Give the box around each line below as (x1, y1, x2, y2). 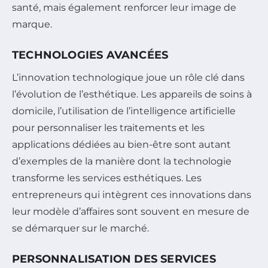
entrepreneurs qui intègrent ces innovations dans (12, 189, 251, 201)
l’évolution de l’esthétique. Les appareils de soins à (12, 89, 252, 100)
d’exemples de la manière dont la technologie (12, 156, 232, 167)
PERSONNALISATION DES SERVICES (12, 252, 216, 266)
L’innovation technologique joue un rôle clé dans (12, 72, 245, 84)
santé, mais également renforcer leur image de (12, 2, 236, 14)
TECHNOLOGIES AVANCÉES (12, 48, 169, 62)
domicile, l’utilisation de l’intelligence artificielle (12, 105, 236, 117)
